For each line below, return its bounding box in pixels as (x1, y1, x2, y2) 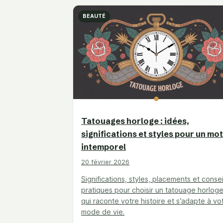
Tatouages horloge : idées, (81, 116, 189, 126)
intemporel (81, 142, 126, 152)
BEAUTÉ (83, 13, 106, 20)
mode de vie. (81, 208, 124, 217)
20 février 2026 (81, 158, 129, 166)
